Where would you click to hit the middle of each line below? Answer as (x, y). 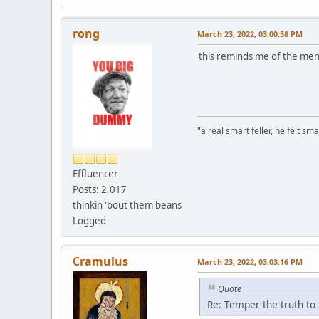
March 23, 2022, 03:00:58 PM (250, 33)
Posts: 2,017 (100, 189)
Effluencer (95, 173)
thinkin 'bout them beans (127, 205)
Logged (89, 220)
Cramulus (100, 261)
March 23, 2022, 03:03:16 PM (250, 261)
